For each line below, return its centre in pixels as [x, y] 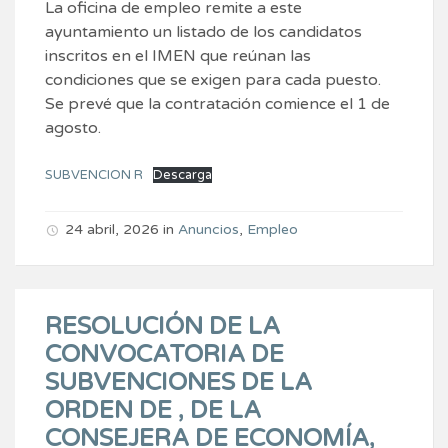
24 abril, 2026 [112, 230]
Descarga [182, 175]
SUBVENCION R [94, 175]
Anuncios [208, 230]
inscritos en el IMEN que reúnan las [178, 56]
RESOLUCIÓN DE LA [162, 327]
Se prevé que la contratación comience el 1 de [217, 104]
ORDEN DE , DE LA [153, 411]
